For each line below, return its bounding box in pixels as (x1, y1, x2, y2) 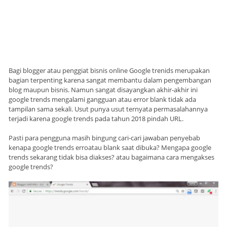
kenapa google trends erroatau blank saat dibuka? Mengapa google (9, 143, 211, 153)
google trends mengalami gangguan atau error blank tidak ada (9, 95, 196, 104)
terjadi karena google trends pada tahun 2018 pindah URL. (9, 114, 183, 124)
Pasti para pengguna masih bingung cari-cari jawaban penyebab (9, 133, 200, 143)
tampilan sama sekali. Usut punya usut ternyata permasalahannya (9, 104, 208, 114)
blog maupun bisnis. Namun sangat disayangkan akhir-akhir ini (9, 85, 198, 95)
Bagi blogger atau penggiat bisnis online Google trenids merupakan (9, 66, 210, 75)
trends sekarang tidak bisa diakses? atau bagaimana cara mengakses (9, 153, 214, 162)
